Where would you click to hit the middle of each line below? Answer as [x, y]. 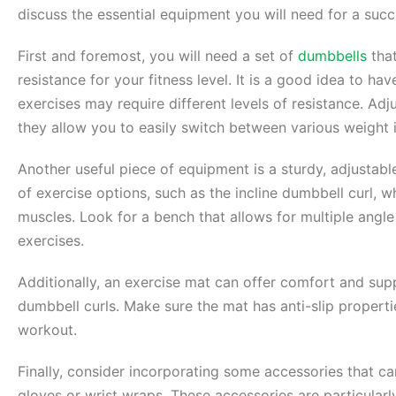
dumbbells [332, 56]
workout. [47, 330]
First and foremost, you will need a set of [158, 56]
